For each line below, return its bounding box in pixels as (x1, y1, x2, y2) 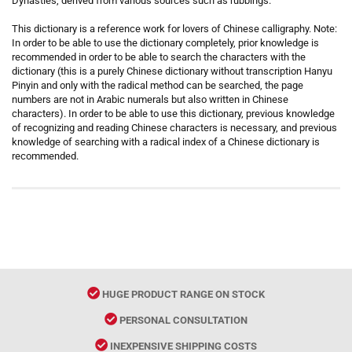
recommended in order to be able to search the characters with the (12, 51, 306, 63)
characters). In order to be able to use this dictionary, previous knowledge (12, 108, 335, 119)
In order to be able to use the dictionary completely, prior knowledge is (12, 37, 319, 49)
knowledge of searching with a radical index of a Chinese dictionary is (12, 136, 320, 148)
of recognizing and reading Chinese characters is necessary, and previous (12, 122, 337, 134)
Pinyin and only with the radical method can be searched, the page (12, 79, 303, 91)
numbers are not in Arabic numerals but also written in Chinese (12, 93, 288, 105)
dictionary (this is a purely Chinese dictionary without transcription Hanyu (12, 65, 332, 77)
